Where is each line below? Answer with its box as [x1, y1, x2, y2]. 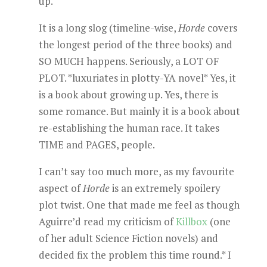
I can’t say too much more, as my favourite [38, 164, 234, 178]
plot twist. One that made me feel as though [38, 198, 240, 212]
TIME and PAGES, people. [38, 138, 155, 151]
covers [204, 21, 237, 35]
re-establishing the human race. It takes [38, 121, 219, 135]
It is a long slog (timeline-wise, [38, 21, 178, 35]
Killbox [175, 215, 207, 228]
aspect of [38, 181, 83, 195]
